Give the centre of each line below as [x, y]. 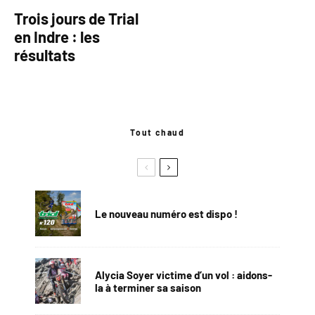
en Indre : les [57, 37]
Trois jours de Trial [76, 19]
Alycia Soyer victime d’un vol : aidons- [184, 275]
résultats [45, 55]
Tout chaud [157, 133]
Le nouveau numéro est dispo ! [166, 213]
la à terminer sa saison [148, 287]
